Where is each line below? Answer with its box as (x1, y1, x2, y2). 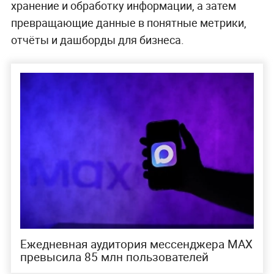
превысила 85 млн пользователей (20, 248, 209, 265)
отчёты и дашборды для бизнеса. (10, 32, 184, 47)
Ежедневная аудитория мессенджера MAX (20, 235, 253, 252)
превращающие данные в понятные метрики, (10, 15, 246, 30)
